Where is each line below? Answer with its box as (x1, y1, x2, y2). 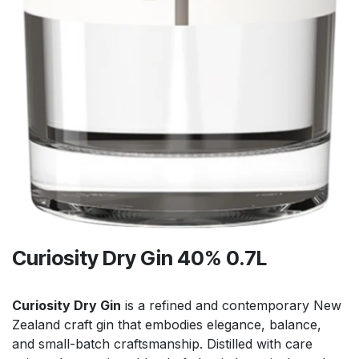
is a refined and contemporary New (121, 297, 341, 314)
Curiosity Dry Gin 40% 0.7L (12, 246, 267, 271)
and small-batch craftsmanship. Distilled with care (12, 336, 313, 353)
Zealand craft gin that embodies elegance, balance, (12, 317, 321, 333)
